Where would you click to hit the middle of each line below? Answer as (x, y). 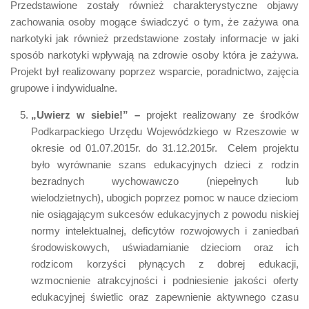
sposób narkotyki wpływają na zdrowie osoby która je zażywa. (154, 54)
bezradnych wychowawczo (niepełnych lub (165, 181)
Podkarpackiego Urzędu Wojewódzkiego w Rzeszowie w (165, 131)
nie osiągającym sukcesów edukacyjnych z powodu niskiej (165, 214)
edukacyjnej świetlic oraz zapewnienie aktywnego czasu (165, 297)
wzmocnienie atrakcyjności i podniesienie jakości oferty (165, 280)
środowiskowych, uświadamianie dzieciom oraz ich (165, 247)
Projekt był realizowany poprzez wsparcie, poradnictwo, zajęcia (154, 71)
